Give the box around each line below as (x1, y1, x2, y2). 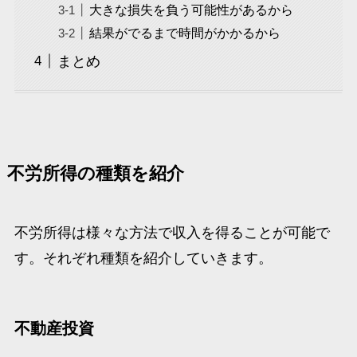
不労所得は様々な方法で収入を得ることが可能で (14, 224, 330, 241)
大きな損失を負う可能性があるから (88, 2, 293, 17)
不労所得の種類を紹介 (6, 163, 184, 183)
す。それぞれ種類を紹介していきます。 (14, 249, 273, 266)
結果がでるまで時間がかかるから (88, 25, 280, 40)
